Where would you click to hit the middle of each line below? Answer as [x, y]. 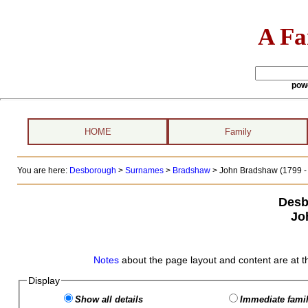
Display [44, 280]
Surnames [144, 170]
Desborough [92, 170]
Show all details [109, 299]
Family [238, 132]
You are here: [43, 170]
